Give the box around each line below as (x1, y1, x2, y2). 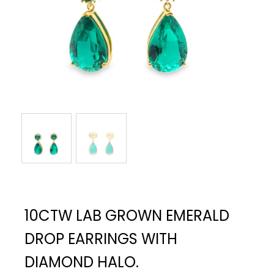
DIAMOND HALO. (24, 252, 139, 273)
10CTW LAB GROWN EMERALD (24, 206, 229, 226)
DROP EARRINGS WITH (24, 229, 177, 250)
